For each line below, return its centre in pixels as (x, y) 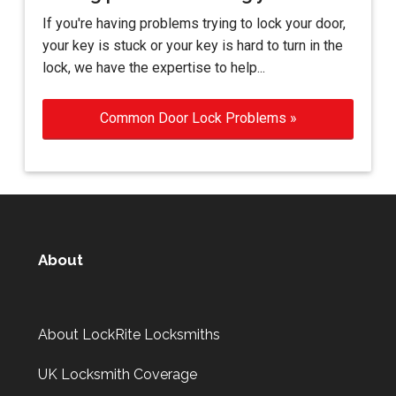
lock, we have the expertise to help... (154, 68)
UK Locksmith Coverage (118, 374)
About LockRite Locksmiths (129, 334)
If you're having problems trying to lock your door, (194, 24)
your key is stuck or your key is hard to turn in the (193, 46)
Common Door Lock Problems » (198, 118)
